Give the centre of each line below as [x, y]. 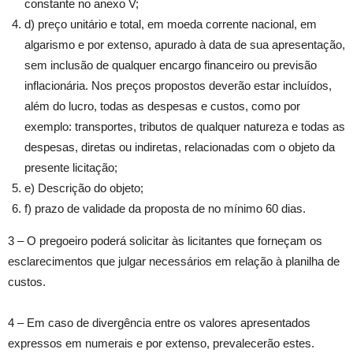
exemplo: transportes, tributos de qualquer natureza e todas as [185, 127]
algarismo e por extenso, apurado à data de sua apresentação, [185, 45]
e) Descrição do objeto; [84, 188]
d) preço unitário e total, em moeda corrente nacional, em [171, 24]
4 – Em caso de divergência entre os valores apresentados [159, 323]
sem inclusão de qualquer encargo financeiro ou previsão [171, 65]
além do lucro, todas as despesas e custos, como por [162, 106]
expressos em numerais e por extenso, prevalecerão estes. [161, 344]
